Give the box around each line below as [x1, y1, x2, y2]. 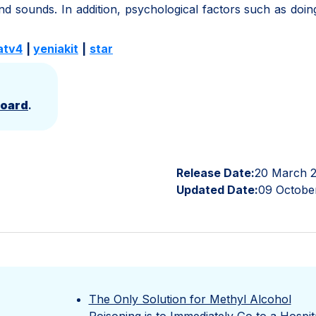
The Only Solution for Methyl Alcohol [88, 292, 291, 306]
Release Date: [176, 166, 255, 180]
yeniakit [33, 42, 78, 56]
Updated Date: [176, 183, 258, 197]
